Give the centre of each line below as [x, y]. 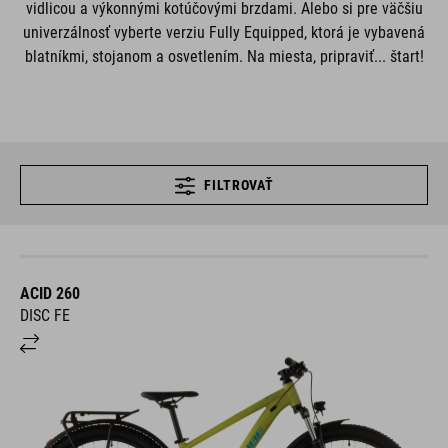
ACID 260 [50, 293]
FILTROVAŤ [239, 185]
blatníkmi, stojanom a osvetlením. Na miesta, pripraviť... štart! [224, 56]
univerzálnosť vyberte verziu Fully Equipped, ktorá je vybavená [224, 32]
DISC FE [45, 315]
